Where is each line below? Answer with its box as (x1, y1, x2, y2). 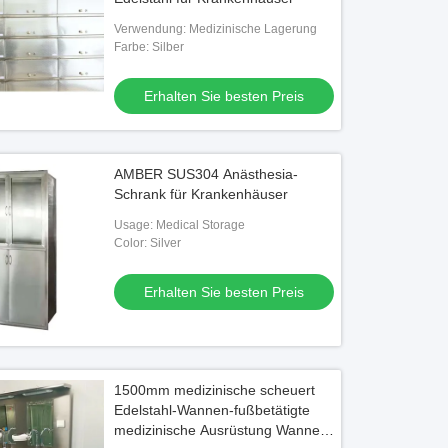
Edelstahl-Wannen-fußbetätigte (114, 402, 311, 418)
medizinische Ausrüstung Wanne (114, 422, 321, 438)
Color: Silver (114, 236, 182, 250)
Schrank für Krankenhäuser (114, 186, 289, 202)
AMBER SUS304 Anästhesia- (114, 166, 299, 182)
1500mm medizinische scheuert (114, 382, 316, 398)
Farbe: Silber (114, 40, 185, 54)
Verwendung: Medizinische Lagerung (114, 22, 318, 36)
